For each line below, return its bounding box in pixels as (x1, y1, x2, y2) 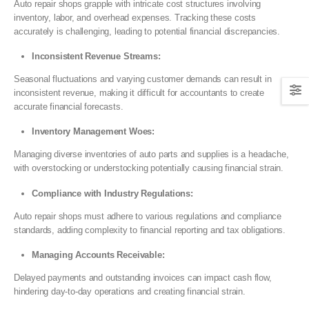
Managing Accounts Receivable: (32, 249, 165, 260)
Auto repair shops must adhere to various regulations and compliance (14, 210, 281, 221)
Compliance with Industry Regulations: (32, 188, 193, 199)
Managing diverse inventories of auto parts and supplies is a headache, (14, 149, 289, 160)
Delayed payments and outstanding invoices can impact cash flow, (14, 272, 272, 283)
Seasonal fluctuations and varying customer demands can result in (14, 74, 272, 84)
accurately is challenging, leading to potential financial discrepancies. (14, 26, 280, 37)
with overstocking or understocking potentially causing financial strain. (14, 163, 283, 174)
